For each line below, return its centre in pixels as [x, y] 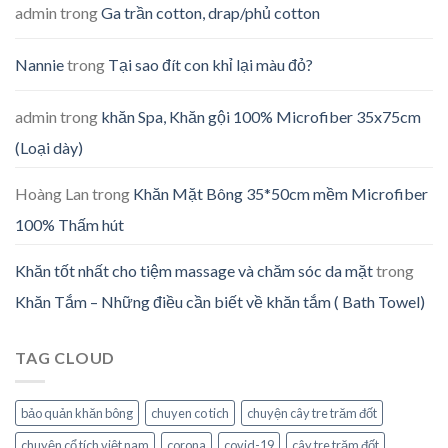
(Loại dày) [49, 147]
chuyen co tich [190, 413]
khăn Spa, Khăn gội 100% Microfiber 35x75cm [261, 116]
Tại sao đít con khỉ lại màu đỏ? [210, 64]
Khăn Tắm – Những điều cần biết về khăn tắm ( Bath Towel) [220, 301]
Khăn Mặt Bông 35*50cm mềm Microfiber [280, 193]
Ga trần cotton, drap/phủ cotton [210, 12]
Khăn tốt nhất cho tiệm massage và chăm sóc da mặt [194, 270]
